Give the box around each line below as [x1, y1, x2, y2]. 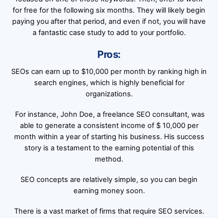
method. [95, 154, 123, 163]
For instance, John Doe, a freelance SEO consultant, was [13, 109, 205, 119]
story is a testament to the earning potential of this [24, 143, 194, 152]
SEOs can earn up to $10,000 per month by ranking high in [11, 67, 207, 76]
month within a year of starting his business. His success [14, 132, 204, 141]
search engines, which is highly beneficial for [34, 78, 184, 87]
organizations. [85, 89, 133, 98]
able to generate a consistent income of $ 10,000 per [19, 121, 199, 130]
